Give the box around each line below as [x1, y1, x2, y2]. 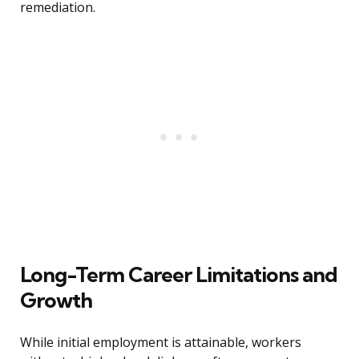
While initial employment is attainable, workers [20, 333, 301, 352]
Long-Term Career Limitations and [20, 261, 337, 288]
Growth [20, 287, 92, 314]
